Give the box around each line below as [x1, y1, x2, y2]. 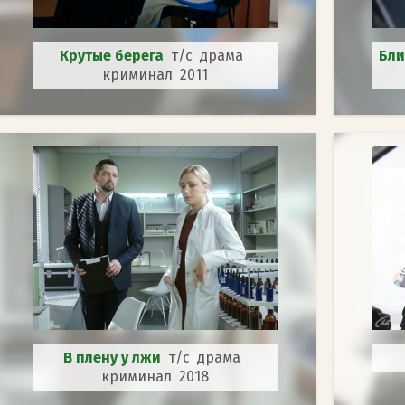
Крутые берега [60, 46, 171, 64]
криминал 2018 [101, 367, 209, 385]
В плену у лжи [62, 348, 168, 366]
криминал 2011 [102, 65, 208, 83]
